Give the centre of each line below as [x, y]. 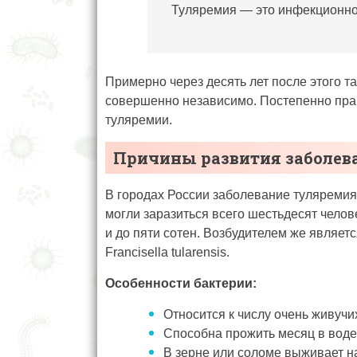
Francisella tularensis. [167, 253]
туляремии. [139, 120]
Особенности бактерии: [181, 284]
